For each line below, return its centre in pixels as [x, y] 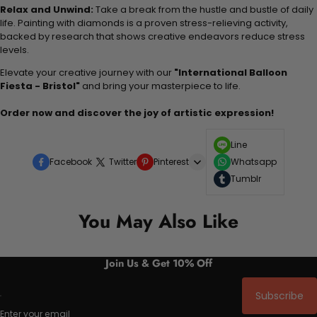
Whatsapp [254, 161]
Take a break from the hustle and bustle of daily [203, 9]
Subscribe [279, 296]
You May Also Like [158, 221]
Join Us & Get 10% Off [158, 263]
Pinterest [171, 161]
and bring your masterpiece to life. [160, 86]
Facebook [71, 161]
